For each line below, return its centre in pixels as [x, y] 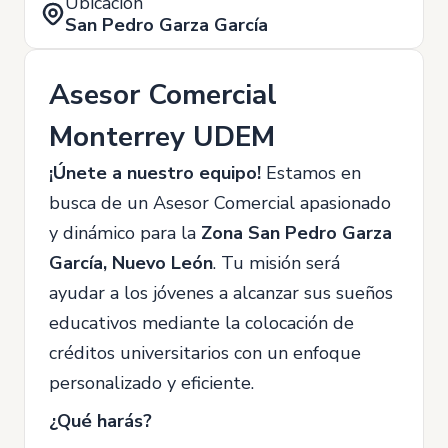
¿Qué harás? [100, 420]
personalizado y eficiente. [151, 382]
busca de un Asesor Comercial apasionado [220, 202]
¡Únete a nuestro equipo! [157, 172]
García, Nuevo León [131, 262]
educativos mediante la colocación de [201, 322]
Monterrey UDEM [162, 136]
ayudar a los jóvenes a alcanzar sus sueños [221, 292]
